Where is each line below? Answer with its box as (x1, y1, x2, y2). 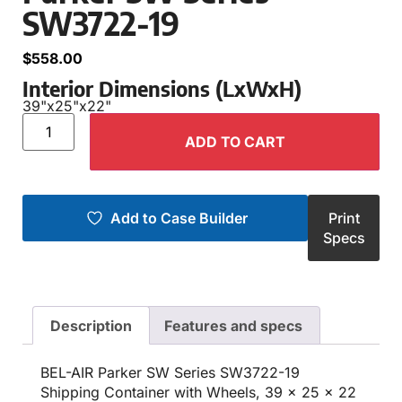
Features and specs (163, 316, 302, 335)
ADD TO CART (184, 132, 285, 151)
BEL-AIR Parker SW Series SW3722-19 (40, 363, 300, 382)
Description (50, 316, 133, 335)
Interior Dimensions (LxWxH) (22, 74, 301, 101)
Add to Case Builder (109, 208, 248, 227)
